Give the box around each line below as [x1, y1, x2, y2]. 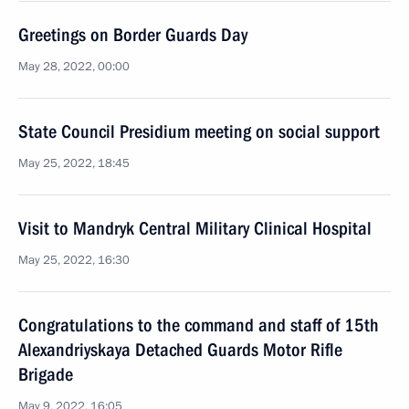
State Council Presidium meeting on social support [18, 121, 380, 142]
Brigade [18, 363, 73, 385]
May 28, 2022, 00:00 [18, 58, 130, 75]
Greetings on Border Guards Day [18, 24, 247, 46]
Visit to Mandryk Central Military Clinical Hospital [18, 217, 372, 239]
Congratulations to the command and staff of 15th [18, 314, 379, 336]
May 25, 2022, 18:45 [18, 155, 130, 172]
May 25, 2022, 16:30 [18, 252, 130, 268]
